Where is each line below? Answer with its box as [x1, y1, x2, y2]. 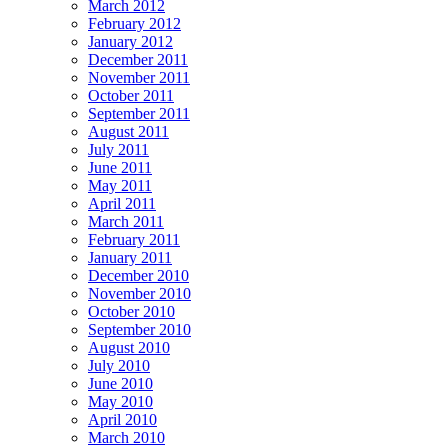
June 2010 [88, 375, 153, 393]
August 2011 [88, 123, 169, 141]
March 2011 [88, 213, 164, 231]
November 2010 [88, 285, 191, 303]
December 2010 [88, 267, 189, 285]
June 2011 [88, 159, 152, 177]
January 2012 [88, 33, 173, 51]
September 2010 [88, 321, 191, 339]
